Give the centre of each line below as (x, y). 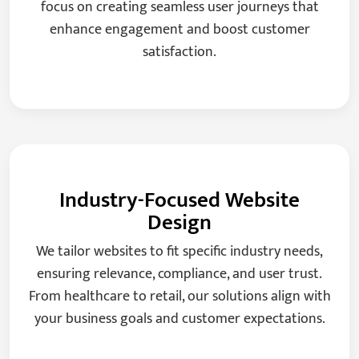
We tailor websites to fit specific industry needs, (179, 252)
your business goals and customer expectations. (179, 319)
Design (179, 223)
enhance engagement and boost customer (179, 30)
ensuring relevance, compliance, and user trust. (179, 274)
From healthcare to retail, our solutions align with (179, 297)
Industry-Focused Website (179, 200)
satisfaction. (179, 52)
